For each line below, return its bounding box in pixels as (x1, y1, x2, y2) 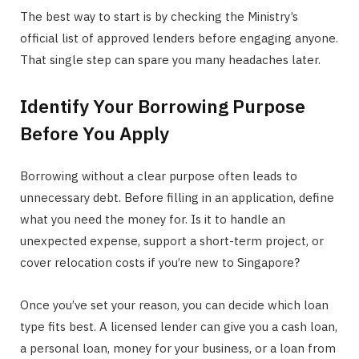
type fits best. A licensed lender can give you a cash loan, (20, 319, 337, 335)
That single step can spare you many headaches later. (20, 51, 321, 67)
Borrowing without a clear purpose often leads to (20, 168, 297, 184)
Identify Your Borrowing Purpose (20, 94, 305, 119)
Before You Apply (20, 121, 169, 146)
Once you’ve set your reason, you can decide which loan (20, 297, 329, 313)
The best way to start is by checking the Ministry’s (20, 8, 298, 24)
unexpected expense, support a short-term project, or (20, 233, 324, 249)
